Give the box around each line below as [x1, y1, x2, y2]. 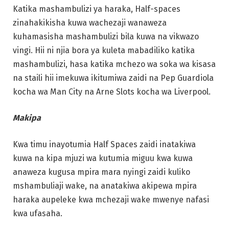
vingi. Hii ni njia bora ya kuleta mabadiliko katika [13, 45, 195, 55]
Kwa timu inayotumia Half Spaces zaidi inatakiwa [13, 139, 196, 149]
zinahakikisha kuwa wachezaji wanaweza [13, 17, 167, 28]
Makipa [13, 113, 41, 123]
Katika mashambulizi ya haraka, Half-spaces [13, 4, 180, 14]
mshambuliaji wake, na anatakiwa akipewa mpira [13, 180, 197, 191]
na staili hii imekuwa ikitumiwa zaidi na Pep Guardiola [13, 73, 214, 83]
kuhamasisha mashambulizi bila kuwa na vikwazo [13, 31, 199, 41]
